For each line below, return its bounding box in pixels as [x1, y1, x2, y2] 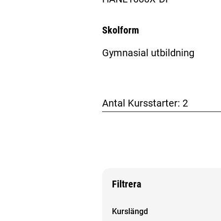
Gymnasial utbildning [102, 46, 194, 59]
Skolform [102, 24, 139, 37]
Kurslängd [111, 206, 148, 216]
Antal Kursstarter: [102, 97, 183, 109]
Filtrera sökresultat [111, 202, 179, 212]
